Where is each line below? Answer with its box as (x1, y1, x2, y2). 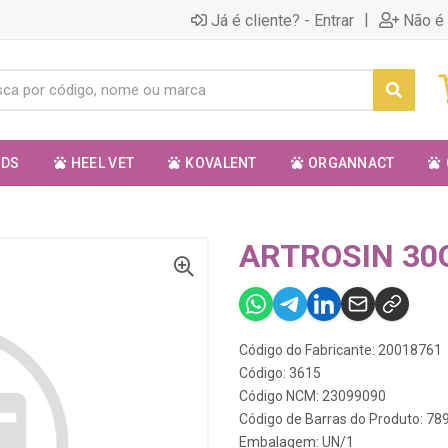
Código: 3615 (239, 365, 321, 381)
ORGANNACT (307, 155, 395, 171)
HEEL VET (70, 155, 135, 171)
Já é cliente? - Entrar (211, 10, 354, 30)
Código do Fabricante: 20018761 (239, 342, 442, 358)
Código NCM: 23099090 (239, 388, 386, 404)
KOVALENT (185, 155, 257, 171)
